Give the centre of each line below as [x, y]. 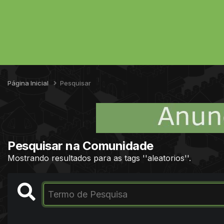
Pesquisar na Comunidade [80, 145]
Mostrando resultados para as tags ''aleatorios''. [99, 158]
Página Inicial [29, 83]
